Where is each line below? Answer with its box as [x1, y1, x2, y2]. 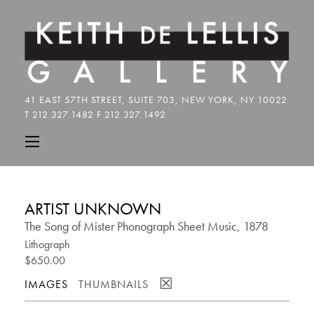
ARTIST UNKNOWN [25, 198, 161, 220]
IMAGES [25, 277, 68, 292]
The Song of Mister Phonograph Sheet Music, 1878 [25, 218, 268, 235]
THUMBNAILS [78, 277, 149, 292]
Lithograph [25, 237, 70, 252]
